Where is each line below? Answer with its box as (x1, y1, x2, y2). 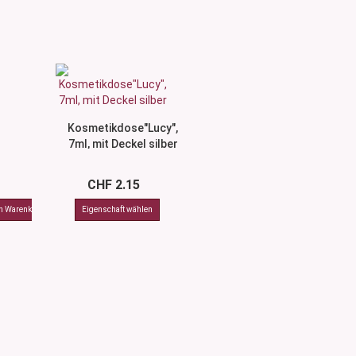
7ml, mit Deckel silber (68, 137, 178, 150)
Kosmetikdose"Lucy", (68, 122, 179, 134)
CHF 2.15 (87, 177, 140, 192)
